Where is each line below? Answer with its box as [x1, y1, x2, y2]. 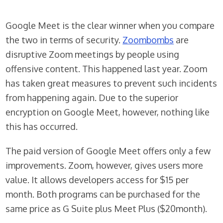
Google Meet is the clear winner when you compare [5, 20, 215, 31]
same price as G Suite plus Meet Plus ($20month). [5, 203, 208, 215]
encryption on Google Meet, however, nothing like [5, 107, 210, 118]
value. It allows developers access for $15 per [5, 174, 189, 186]
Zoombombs [122, 34, 174, 46]
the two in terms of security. [5, 34, 123, 46]
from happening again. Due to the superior [5, 92, 179, 104]
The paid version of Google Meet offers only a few [5, 145, 211, 157]
